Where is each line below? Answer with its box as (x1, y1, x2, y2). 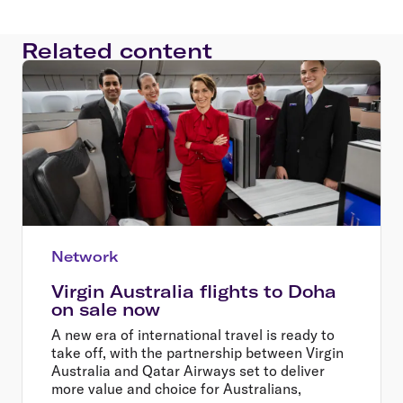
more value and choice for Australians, (51, 379, 301, 398)
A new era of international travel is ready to (51, 325, 335, 344)
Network (51, 246, 119, 265)
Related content (22, 36, 212, 64)
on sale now (51, 298, 160, 320)
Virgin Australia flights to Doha (51, 280, 336, 302)
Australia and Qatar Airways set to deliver (51, 361, 325, 380)
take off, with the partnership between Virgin (51, 343, 344, 362)
